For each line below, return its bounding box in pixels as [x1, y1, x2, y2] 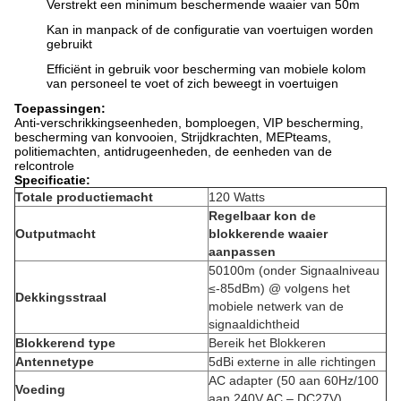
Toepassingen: [14, 101, 106, 115]
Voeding [15, 382, 65, 397]
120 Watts [209, 190, 265, 204]
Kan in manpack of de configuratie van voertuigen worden [47, 22, 373, 37]
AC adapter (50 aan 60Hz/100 [209, 373, 379, 388]
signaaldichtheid [209, 317, 300, 331]
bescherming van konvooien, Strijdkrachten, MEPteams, [14, 130, 331, 144]
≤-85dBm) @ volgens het [209, 281, 350, 295]
